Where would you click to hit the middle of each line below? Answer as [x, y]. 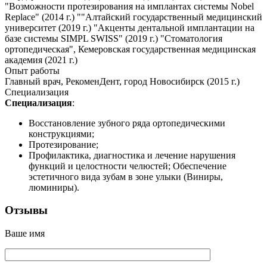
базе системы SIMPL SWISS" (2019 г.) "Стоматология [114, 38]
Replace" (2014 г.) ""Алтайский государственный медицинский [133, 17]
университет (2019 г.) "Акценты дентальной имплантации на [130, 27]
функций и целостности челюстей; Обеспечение [128, 166]
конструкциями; [63, 133]
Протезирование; [65, 144]
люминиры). [54, 187]
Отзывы [26, 210]
